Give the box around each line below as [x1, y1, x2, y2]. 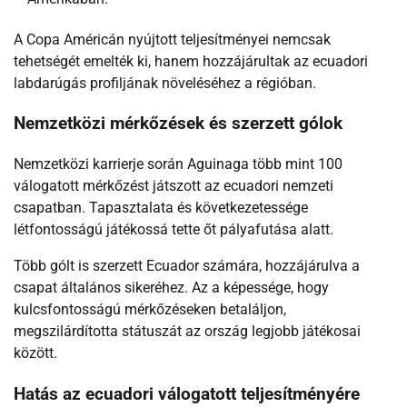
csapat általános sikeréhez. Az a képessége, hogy [14, 278, 329, 296]
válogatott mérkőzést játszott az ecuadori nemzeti [14, 176, 333, 194]
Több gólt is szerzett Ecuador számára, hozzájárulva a [14, 256, 360, 274]
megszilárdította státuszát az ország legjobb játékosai [14, 322, 361, 340]
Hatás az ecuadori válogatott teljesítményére [14, 383, 360, 404]
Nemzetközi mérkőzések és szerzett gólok [14, 114, 342, 134]
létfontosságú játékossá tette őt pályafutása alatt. [14, 220, 333, 238]
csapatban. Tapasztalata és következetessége [14, 198, 308, 216]
